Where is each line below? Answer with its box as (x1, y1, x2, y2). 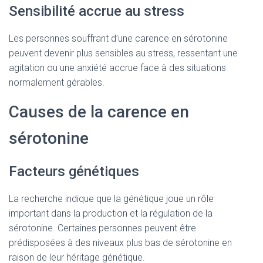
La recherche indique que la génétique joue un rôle (9, 193, 214, 204)
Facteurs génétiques (9, 163, 139, 180)
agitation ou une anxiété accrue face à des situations (9, 62, 226, 73)
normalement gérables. (9, 77, 104, 88)
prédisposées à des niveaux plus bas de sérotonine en (9, 237, 232, 248)
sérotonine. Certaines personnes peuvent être (9, 222, 196, 234)
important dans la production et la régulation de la (9, 208, 213, 219)
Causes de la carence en (9, 102, 189, 122)
